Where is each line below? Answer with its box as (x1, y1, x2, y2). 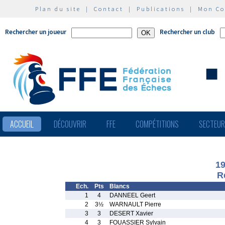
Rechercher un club (160, 28, 215, 36)
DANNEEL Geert (109, 192, 155, 199)
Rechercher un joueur (5, 28, 66, 36)
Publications (137, 5, 185, 13)
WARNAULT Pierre (109, 201, 161, 208)
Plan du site (35, 5, 81, 13)
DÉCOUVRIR (54, 118, 86, 130)
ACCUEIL (10, 118, 34, 130)
